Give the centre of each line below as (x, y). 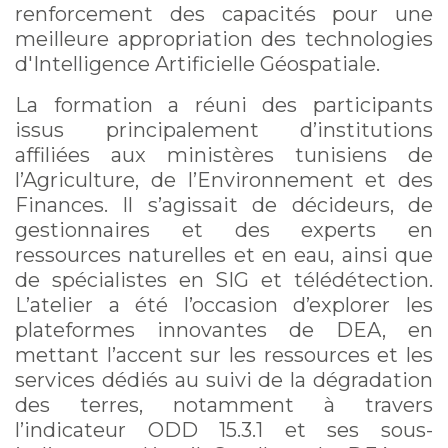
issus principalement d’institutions (224, 130)
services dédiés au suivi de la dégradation (224, 380)
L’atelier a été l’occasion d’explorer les (224, 305)
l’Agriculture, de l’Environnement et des (224, 180)
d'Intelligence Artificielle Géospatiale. (197, 64)
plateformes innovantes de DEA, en (224, 330)
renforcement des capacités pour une (224, 14)
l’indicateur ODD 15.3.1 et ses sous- (224, 430)
